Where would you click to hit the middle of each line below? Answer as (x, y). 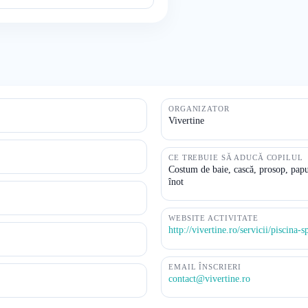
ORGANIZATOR (199, 109)
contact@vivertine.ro (209, 278)
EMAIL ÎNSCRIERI (205, 266)
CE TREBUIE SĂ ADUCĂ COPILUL (236, 157)
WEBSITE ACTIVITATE (213, 218)
